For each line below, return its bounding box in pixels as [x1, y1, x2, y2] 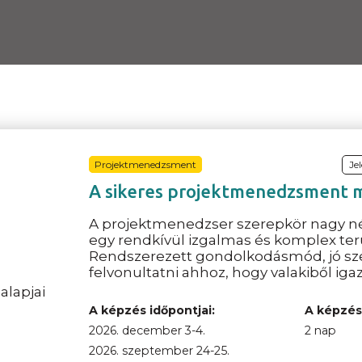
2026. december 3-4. [89, 323, 206, 338]
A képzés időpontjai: [89, 303, 216, 318]
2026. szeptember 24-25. [89, 343, 230, 358]
